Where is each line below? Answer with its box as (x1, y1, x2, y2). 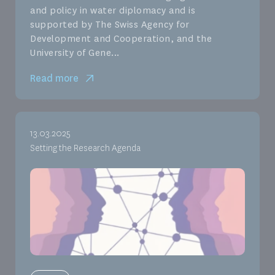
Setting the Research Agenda (30, 142, 141, 155)
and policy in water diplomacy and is (30, 4, 195, 17)
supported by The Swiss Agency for (30, 18, 190, 31)
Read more (30, 72, 79, 85)
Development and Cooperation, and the (30, 33, 212, 45)
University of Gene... (30, 47, 120, 60)
